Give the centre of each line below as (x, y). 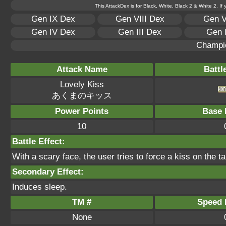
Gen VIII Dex (140, 19)
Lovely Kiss (82, 84)
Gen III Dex (140, 32)
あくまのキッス (82, 96)
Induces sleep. (40, 187)
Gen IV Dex (53, 32)
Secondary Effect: (48, 172)
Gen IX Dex (53, 19)
